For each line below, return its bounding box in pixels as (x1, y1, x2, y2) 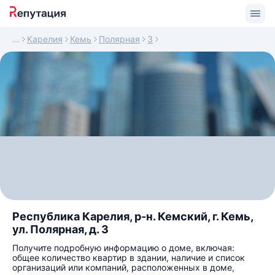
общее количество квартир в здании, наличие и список (12, 252, 245, 263)
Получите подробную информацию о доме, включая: (12, 242, 234, 253)
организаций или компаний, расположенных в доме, (12, 262, 234, 273)
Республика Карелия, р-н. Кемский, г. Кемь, (12, 210, 253, 223)
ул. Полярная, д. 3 (12, 223, 109, 236)
